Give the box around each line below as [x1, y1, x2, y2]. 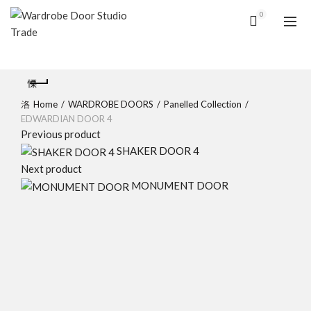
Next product [21, 162, 82, 176]
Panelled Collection [164, 99, 242, 110]
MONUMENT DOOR [131, 179, 228, 192]
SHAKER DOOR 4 [117, 144, 199, 157]
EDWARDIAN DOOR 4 [21, 113, 112, 124]
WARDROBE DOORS [68, 99, 153, 110]
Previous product [21, 128, 101, 140]
